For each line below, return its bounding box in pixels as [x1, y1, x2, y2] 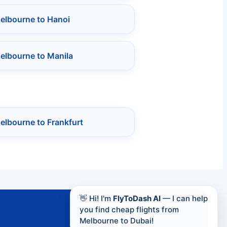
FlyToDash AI [113, 195, 161, 205]
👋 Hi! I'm [80, 195, 113, 205]
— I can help [161, 195, 208, 205]
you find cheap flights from [80, 206, 179, 216]
